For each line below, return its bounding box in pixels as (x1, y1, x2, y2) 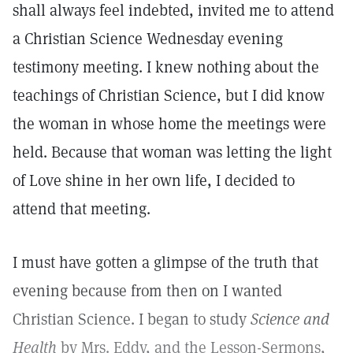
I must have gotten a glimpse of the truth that (13, 252, 318, 273)
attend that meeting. (13, 199, 150, 219)
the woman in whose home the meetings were (13, 113, 326, 134)
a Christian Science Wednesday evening (13, 28, 283, 49)
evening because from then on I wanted (13, 281, 282, 301)
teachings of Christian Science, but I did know (13, 85, 325, 106)
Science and (251, 309, 329, 329)
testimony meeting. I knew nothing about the (13, 57, 319, 77)
